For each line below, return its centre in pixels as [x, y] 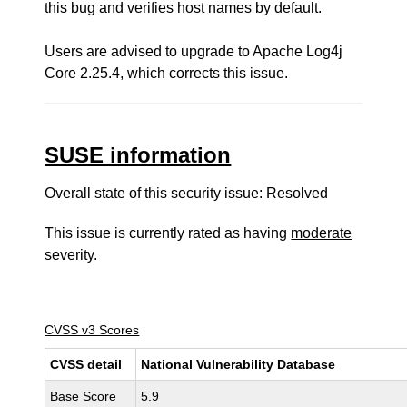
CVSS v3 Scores [92, 330]
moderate [322, 233]
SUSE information [138, 155]
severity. [71, 255]
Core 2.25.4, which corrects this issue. [167, 73]
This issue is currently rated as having [168, 233]
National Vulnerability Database [238, 364]
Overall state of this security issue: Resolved [187, 193]
